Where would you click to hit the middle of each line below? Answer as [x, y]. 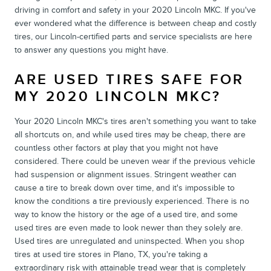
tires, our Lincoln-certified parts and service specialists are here [133, 36]
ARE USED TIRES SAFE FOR [129, 79]
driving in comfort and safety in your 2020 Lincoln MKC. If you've [135, 10]
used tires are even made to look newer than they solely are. [129, 227]
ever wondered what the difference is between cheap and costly [135, 23]
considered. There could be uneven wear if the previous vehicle [135, 161]
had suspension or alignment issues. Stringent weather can [126, 174]
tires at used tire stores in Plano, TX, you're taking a [111, 254]
